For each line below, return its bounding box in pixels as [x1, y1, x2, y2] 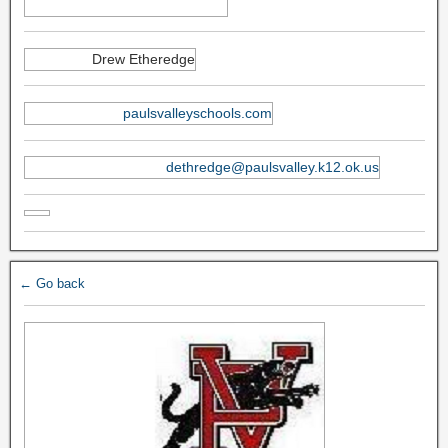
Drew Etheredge [91, 50, 195, 67]
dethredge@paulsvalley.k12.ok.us [165, 159, 379, 176]
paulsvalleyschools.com [122, 104, 272, 121]
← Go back [19, 276, 85, 291]
